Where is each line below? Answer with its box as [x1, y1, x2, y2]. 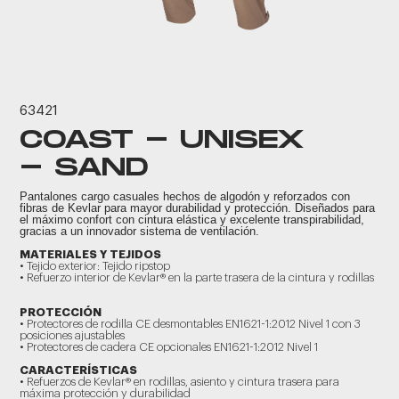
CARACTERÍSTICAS [20, 364, 138, 376]
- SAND [20, 153, 150, 183]
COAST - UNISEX [20, 126, 305, 155]
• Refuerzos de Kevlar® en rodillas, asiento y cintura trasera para [20, 376, 340, 387]
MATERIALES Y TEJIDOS [20, 248, 162, 260]
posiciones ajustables [20, 330, 126, 341]
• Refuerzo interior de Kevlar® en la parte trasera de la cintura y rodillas [20, 272, 375, 283]
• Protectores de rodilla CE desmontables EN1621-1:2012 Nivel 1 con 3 [20, 318, 362, 330]
